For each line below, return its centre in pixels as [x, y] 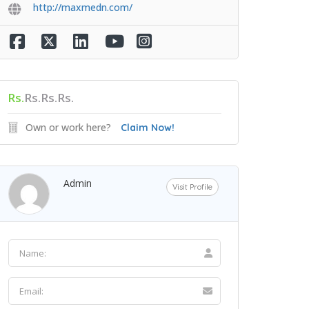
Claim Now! [148, 127]
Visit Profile [193, 187]
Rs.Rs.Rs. [49, 97]
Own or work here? [68, 127]
